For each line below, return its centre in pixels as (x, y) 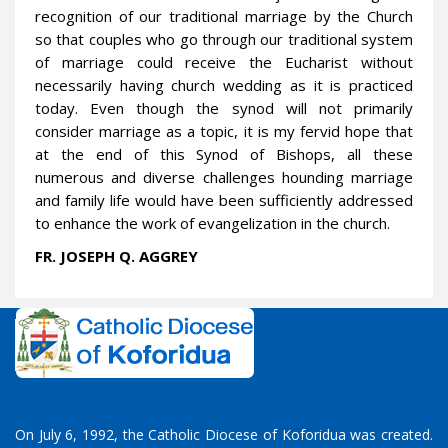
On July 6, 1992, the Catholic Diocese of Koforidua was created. (224, 435)
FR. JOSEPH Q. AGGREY (116, 256)
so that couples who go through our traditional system (224, 39)
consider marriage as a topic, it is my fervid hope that (224, 131)
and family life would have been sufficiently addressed (224, 200)
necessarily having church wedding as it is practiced (224, 85)
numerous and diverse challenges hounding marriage (224, 177)
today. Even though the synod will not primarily (224, 108)
